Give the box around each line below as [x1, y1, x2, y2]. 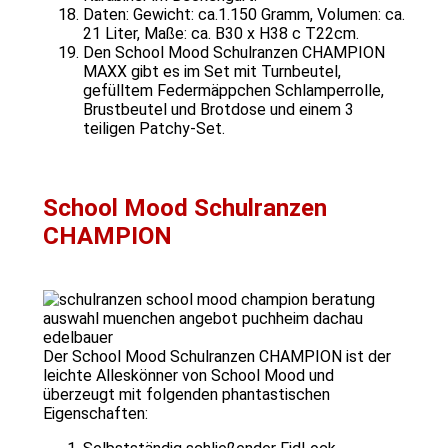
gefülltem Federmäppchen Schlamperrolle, [83, 81, 384, 101]
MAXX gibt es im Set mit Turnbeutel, [83, 62, 341, 82]
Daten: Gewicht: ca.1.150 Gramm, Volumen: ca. [83, 5, 405, 25]
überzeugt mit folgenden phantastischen [43, 384, 330, 404]
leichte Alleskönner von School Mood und [43, 365, 334, 385]
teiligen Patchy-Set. [83, 119, 225, 139]
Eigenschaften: [43, 403, 148, 423]
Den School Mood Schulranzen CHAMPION [83, 43, 385, 63]
